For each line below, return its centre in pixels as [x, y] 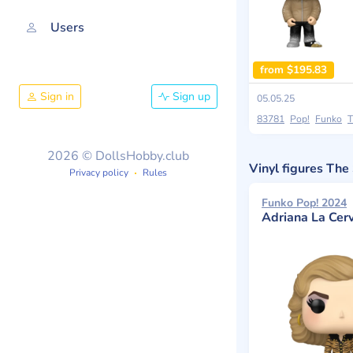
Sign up [190, 96]
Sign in [56, 96]
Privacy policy [99, 172]
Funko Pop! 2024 [304, 203]
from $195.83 [293, 70]
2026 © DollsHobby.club [118, 156]
